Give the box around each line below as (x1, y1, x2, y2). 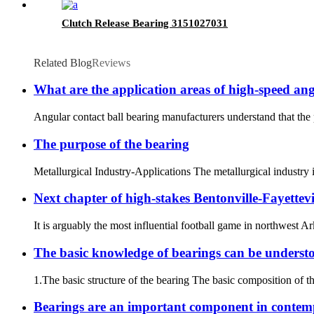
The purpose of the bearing (34, 136, 189, 151)
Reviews (92, 56, 130, 69)
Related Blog (34, 56, 92, 69)
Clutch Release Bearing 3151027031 (62, 17, 228, 29)
